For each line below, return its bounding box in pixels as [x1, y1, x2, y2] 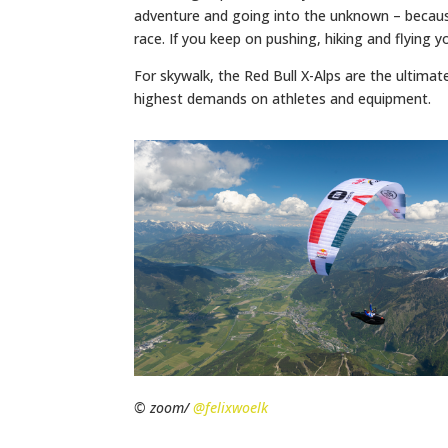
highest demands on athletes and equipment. [134, 89, 432, 109]
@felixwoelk [193, 398, 269, 418]
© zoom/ [134, 398, 194, 418]
